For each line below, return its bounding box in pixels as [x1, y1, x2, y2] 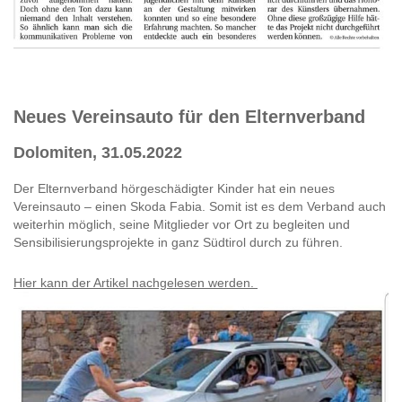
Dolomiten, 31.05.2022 [13, 143, 182, 162]
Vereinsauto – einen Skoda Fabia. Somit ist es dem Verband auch [13, 198, 386, 214]
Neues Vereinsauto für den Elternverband [13, 106, 365, 127]
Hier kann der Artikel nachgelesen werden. [13, 275, 258, 290]
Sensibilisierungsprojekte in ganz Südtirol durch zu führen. [13, 234, 346, 249]
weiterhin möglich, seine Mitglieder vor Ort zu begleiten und [13, 216, 350, 232]
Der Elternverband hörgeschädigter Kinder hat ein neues [13, 180, 335, 196]
